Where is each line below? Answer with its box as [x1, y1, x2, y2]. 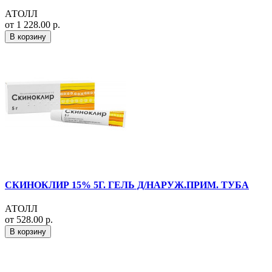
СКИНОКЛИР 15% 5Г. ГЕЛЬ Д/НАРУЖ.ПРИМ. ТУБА [5, 180, 249, 191]
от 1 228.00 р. [5, 19, 60, 30]
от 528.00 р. [5, 214, 53, 225]
